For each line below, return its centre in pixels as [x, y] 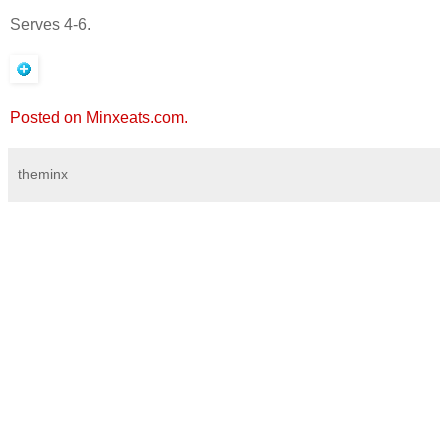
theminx [43, 173]
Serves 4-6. [50, 24]
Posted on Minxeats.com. [99, 117]
